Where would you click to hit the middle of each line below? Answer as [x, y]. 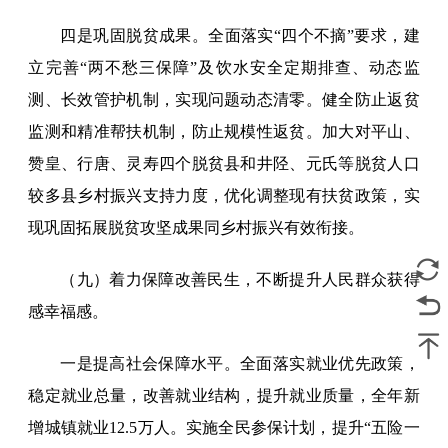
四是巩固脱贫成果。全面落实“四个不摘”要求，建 [240, 36]
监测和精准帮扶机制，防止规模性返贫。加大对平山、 [224, 132]
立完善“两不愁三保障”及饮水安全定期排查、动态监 [224, 68]
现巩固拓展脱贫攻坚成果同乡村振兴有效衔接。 [196, 228]
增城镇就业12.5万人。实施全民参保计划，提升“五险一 [224, 428]
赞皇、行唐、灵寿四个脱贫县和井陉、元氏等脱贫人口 [224, 164]
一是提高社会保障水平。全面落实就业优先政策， [240, 364]
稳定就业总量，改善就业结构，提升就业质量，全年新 [224, 396]
